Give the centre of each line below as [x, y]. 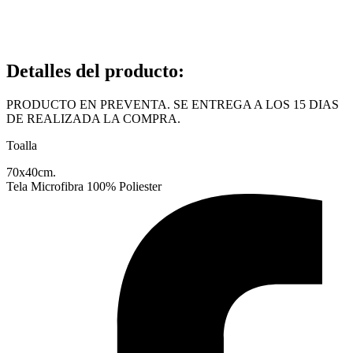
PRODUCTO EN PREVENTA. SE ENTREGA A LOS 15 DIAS [173, 104]
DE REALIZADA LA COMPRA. [93, 118]
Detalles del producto [92, 71]
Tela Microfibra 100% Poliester [84, 186]
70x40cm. [31, 172]
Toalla [22, 145]
